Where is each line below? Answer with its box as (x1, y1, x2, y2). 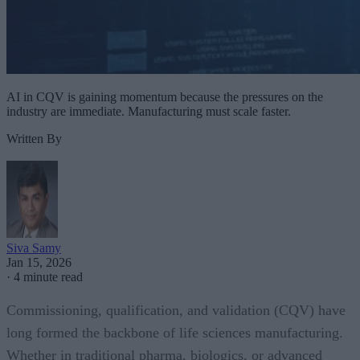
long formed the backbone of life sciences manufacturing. (6, 324, 343, 341)
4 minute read (14, 269, 83, 284)
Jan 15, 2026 (6, 255, 72, 269)
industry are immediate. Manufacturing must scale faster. (6, 104, 291, 118)
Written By (6, 131, 62, 145)
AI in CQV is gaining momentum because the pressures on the (6, 89, 323, 104)
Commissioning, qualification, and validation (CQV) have (6, 301, 346, 318)
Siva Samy (6, 240, 61, 255)
